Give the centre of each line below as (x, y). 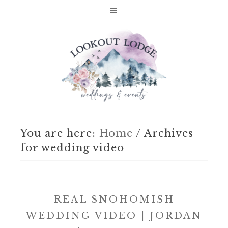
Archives (167, 133)
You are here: (60, 133)
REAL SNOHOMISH (114, 199)
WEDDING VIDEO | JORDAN (114, 216)
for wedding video (72, 148)
